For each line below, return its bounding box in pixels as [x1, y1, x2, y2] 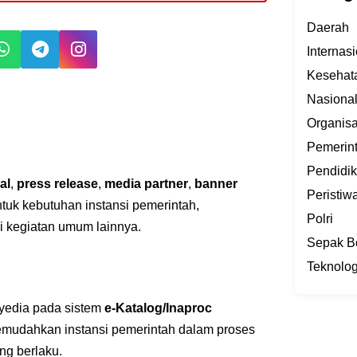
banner [194, 176, 237, 190]
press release [16, 176, 98, 190]
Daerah [306, 21, 349, 35]
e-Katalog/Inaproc [104, 300, 212, 315]
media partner [104, 176, 188, 190]
